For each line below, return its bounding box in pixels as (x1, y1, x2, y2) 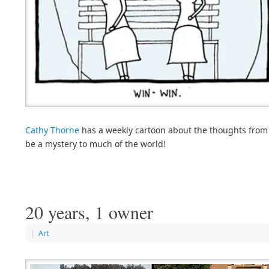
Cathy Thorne (25, 124, 79, 136)
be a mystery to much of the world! (25, 138, 166, 150)
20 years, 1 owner (25, 200, 153, 225)
